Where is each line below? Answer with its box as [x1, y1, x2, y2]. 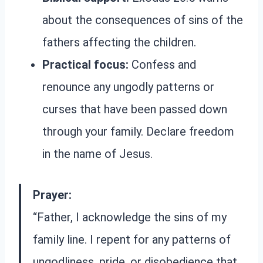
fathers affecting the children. [42, 35, 196, 50]
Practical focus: [42, 58, 129, 72]
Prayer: [33, 188, 72, 203]
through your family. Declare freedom [42, 124, 234, 139]
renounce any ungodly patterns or [42, 80, 214, 95]
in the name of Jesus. [42, 147, 153, 161]
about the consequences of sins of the [42, 13, 243, 28]
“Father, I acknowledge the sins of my [33, 210, 227, 225]
